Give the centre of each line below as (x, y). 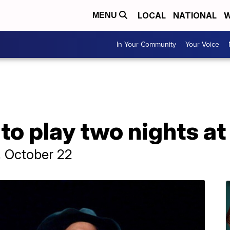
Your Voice (202, 44)
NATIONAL (195, 15)
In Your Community (146, 44)
